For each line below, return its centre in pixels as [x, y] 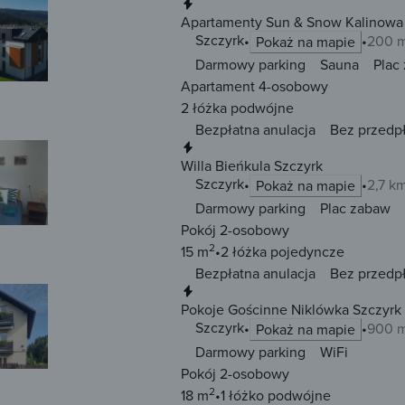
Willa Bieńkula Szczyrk [252, 166]
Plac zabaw [355, 208]
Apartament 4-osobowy [254, 86]
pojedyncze [306, 252]
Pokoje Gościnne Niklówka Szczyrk [291, 310]
